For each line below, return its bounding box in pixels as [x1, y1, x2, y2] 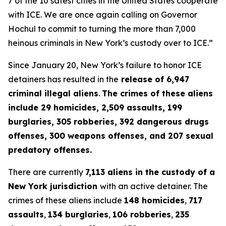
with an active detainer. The [100, 181, 208, 191]
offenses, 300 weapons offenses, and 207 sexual [8, 131, 213, 141]
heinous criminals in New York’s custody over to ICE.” [8, 38, 215, 48]
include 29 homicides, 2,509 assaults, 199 [8, 102, 182, 112]
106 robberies [112, 209, 171, 219]
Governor [161, 10, 197, 20]
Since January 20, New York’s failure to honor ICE [8, 60, 202, 70]
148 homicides [124, 195, 185, 205]
